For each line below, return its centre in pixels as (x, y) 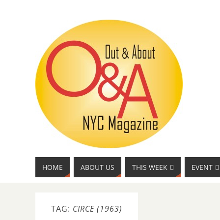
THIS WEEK (150, 167)
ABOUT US (97, 167)
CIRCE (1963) (97, 209)
